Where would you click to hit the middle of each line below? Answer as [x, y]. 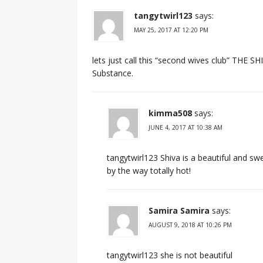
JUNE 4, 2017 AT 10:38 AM [186, 127]
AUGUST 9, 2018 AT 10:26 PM [190, 225]
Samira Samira [179, 210]
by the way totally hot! [149, 170]
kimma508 [170, 113]
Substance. [113, 73]
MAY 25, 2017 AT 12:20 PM [171, 30]
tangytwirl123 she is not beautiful [170, 255]
